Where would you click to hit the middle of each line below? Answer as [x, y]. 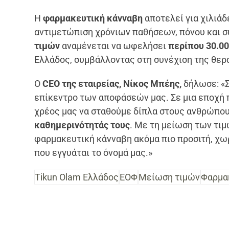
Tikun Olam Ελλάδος [77, 177]
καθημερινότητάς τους [82, 125]
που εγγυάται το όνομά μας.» [94, 152]
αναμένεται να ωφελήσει [114, 45]
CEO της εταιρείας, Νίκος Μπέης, [112, 83]
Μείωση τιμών [169, 177]
